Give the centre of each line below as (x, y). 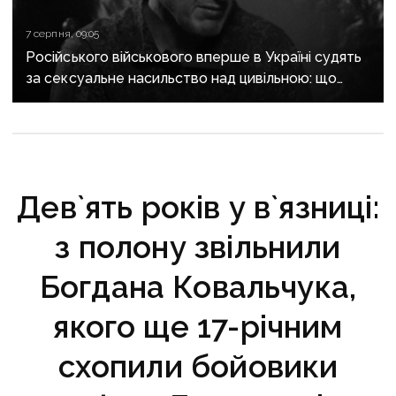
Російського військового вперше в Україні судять (194, 57)
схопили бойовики (198, 367)
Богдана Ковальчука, (198, 287)
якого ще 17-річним (198, 327)
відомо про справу (90, 100)
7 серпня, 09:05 (62, 34)
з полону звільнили (198, 247)
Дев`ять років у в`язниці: (198, 208)
